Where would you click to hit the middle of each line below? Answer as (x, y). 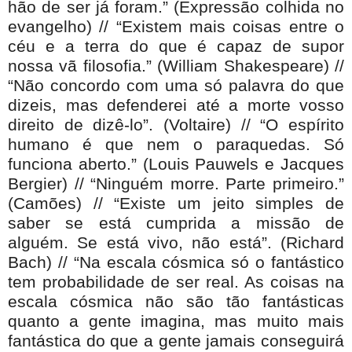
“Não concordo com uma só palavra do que (176, 85)
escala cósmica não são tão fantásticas (176, 301)
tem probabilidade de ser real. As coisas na (176, 282)
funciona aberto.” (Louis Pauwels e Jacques (176, 164)
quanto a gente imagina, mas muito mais (176, 321)
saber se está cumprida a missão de (176, 223)
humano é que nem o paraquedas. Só (176, 144)
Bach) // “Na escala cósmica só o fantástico (176, 262)
